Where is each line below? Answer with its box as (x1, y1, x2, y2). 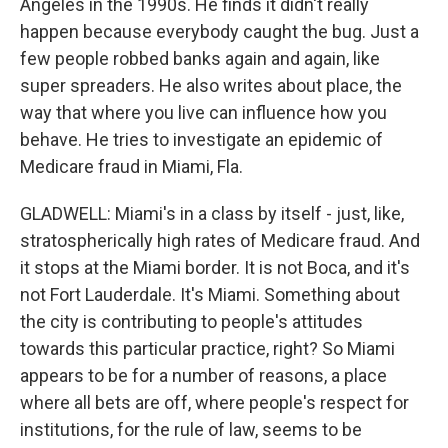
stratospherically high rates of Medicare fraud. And (20, 230, 420, 251)
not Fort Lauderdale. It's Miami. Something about (20, 284, 400, 305)
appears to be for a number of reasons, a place (20, 365, 387, 386)
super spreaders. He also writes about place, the (20, 75, 402, 96)
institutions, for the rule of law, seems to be (20, 419, 362, 440)
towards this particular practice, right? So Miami (20, 338, 395, 359)
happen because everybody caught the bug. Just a (20, 21, 419, 42)
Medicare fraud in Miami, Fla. (20, 156, 243, 177)
